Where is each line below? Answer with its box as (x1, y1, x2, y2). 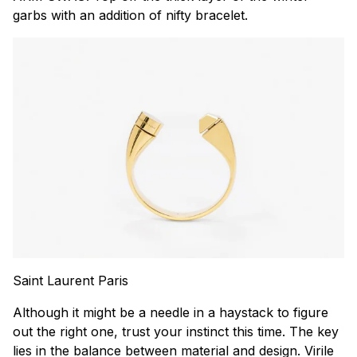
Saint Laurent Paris (13, 273, 128, 289)
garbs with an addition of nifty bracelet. (13, 6, 248, 23)
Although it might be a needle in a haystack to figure (13, 304, 328, 321)
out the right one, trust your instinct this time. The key (13, 324, 339, 340)
